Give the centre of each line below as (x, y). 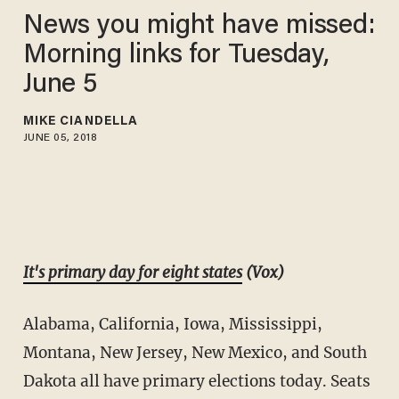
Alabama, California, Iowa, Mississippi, (172, 325)
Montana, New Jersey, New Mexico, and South (195, 353)
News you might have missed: (199, 26)
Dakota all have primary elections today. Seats (196, 382)
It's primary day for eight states (132, 273)
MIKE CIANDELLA (81, 122)
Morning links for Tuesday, (176, 56)
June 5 (60, 85)
